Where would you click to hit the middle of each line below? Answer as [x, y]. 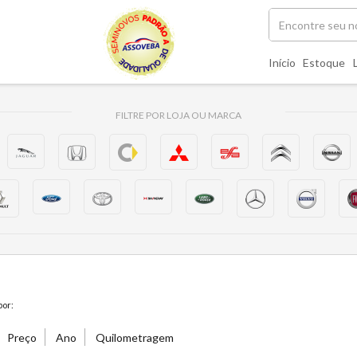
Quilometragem [134, 337]
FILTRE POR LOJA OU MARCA [178, 115]
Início [282, 63]
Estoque [324, 63]
